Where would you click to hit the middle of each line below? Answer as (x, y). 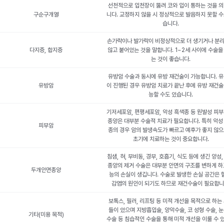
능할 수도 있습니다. (171, 94)
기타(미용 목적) (46, 214)
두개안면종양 (46, 170)
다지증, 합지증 (46, 50)
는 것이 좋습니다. (171, 59)
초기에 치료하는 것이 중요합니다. (171, 139)
